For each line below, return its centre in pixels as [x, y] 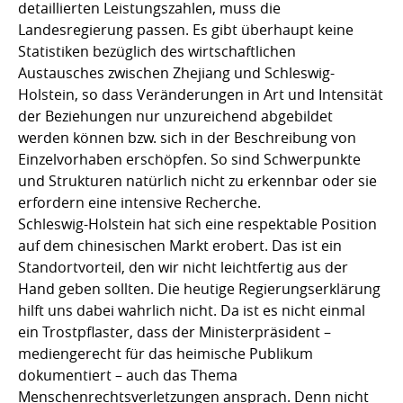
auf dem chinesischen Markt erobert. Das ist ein [180, 246]
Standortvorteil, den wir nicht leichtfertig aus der [183, 268]
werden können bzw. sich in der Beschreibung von [187, 138]
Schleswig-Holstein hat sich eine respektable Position [197, 224]
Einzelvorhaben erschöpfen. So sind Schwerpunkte [189, 160]
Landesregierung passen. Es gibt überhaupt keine [186, 30]
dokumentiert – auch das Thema [128, 376]
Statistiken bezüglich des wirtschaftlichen [157, 52]
